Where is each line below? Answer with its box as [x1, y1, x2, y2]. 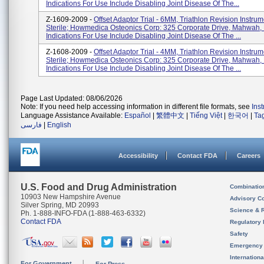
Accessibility [118, 152, 158, 159]
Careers [237, 152, 260, 159]
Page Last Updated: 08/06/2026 [21, 94, 123, 103]
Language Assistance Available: [21, 111, 124, 120]
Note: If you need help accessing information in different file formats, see [21, 103, 252, 111]
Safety [230, 230, 248, 237]
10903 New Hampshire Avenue [21, 193, 121, 201]
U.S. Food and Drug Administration [21, 182, 177, 192]
